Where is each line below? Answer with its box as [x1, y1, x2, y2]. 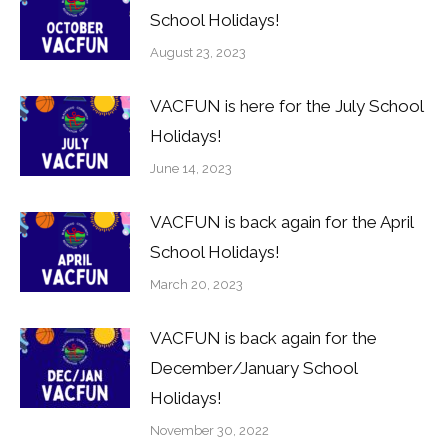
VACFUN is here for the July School [150, 96, 423, 117]
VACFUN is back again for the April [150, 212, 413, 233]
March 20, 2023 [150, 277, 243, 293]
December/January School [150, 358, 357, 379]
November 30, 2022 [150, 423, 269, 439]
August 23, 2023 [150, 45, 246, 61]
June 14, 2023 [150, 161, 232, 177]
